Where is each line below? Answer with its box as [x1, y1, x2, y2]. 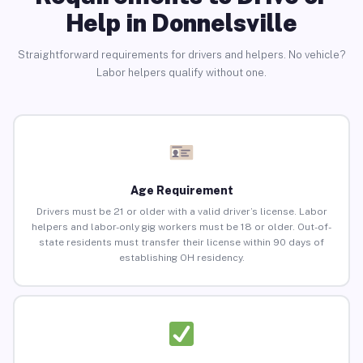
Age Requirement [130, 184, 233, 198]
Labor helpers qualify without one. [96, 66, 267, 79]
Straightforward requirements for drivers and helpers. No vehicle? [17, 48, 346, 61]
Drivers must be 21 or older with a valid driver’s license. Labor [36, 206, 327, 218]
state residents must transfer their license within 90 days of [39, 237, 324, 249]
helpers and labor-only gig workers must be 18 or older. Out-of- [32, 221, 331, 233]
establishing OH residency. [118, 252, 245, 264]
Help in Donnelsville [66, 7, 297, 37]
